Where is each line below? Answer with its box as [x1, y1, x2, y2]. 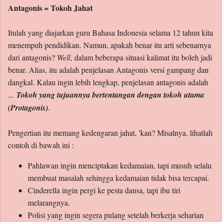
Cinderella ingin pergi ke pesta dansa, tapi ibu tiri [28, 185, 180, 196]
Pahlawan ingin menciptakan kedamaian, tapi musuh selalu [28, 160, 212, 171]
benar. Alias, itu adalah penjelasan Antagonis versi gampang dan [8, 64, 209, 75]
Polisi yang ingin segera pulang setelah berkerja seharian [28, 210, 204, 221]
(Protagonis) [8, 102, 48, 113]
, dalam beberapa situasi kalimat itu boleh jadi [70, 52, 212, 63]
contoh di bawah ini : [8, 140, 74, 151]
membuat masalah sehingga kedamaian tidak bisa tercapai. [28, 172, 209, 183]
